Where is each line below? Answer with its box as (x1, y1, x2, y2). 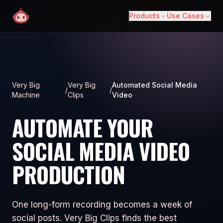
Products (129, 11, 160, 20)
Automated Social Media (112, 81, 198, 89)
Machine (12, 91, 40, 99)
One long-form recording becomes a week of (12, 200, 192, 210)
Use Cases (167, 11, 204, 20)
